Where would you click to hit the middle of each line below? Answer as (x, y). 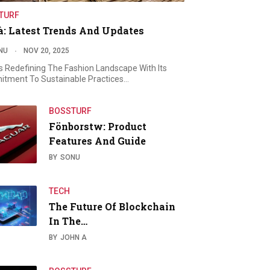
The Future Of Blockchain (112, 206)
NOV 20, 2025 (47, 50)
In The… (68, 221)
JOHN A (74, 237)
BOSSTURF (71, 111)
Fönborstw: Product (98, 126)
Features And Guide (98, 140)
